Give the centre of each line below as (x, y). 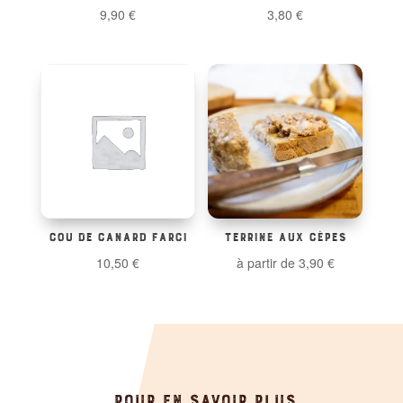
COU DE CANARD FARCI (117, 235)
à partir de (267, 262)
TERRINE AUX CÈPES (286, 235)
